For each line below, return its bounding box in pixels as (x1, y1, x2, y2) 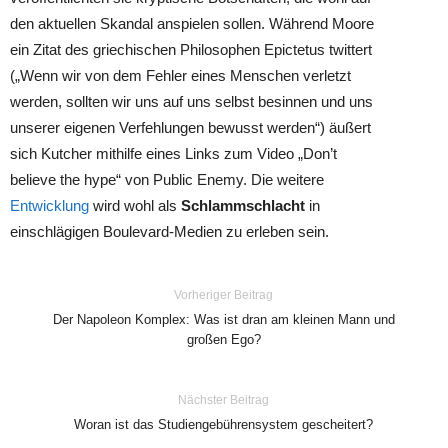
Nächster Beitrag (178, 393, 270, 407)
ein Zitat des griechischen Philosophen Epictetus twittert (10, 41, 372, 58)
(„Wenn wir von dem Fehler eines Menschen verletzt (10, 67, 351, 84)
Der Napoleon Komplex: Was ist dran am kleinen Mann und (52, 312, 395, 327)
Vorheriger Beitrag (174, 288, 274, 302)
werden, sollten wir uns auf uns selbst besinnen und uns (10, 93, 373, 110)
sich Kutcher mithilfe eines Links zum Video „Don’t (10, 145, 337, 162)
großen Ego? (186, 332, 261, 347)
